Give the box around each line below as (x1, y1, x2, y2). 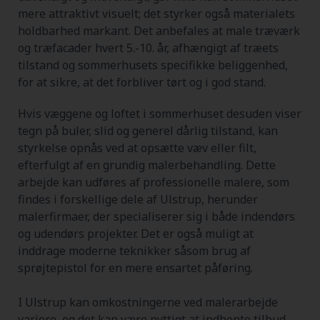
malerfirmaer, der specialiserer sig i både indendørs (18, 208, 295, 224)
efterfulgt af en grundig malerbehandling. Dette (18, 156, 276, 173)
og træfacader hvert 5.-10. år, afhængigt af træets (18, 39, 279, 56)
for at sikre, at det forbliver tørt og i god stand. (18, 74, 266, 90)
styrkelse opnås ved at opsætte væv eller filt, (18, 139, 256, 156)
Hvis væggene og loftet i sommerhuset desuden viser (18, 105, 301, 121)
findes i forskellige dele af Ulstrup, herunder (18, 191, 258, 207)
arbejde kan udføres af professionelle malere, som (18, 174, 289, 190)
